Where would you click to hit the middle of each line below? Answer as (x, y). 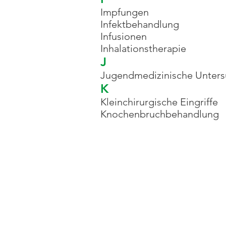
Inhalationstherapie (143, 48)
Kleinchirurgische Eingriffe (159, 102)
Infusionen (124, 36)
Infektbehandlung (140, 24)
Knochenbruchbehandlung (160, 114)
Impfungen (125, 12)
